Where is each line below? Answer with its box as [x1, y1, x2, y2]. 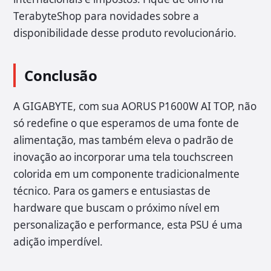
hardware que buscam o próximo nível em [13, 201, 220, 215]
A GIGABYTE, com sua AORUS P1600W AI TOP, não [13, 99, 256, 114]
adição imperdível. [13, 235, 103, 249]
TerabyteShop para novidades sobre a [13, 9, 199, 24]
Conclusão [24, 65, 97, 86]
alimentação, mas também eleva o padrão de [13, 133, 233, 148]
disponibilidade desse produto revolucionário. [13, 26, 237, 41]
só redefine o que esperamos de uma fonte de [13, 116, 239, 131]
